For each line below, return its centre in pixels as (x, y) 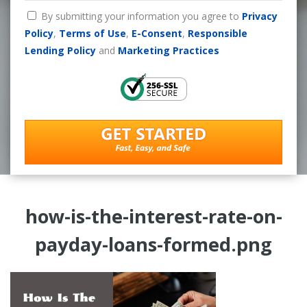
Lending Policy (60, 50)
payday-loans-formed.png (153, 244)
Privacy (259, 16)
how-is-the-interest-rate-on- (153, 216)
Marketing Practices (168, 50)
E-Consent (157, 33)
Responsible (217, 33)
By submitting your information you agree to (141, 16)
